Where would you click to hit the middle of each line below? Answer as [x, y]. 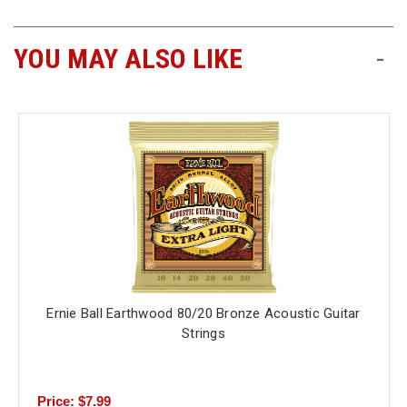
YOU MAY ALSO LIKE [128, 59]
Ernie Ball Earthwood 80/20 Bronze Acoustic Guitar [203, 314]
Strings [203, 334]
